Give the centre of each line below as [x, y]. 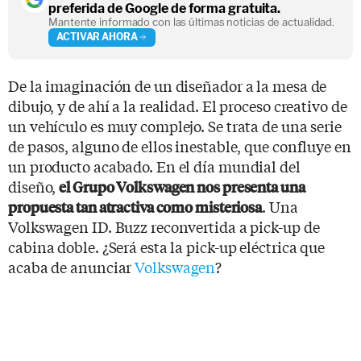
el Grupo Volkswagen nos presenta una [182, 186]
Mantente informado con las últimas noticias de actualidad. [192, 21]
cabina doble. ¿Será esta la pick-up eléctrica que [167, 246]
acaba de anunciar [72, 266]
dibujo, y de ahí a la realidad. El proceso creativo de [178, 105]
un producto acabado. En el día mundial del [154, 166]
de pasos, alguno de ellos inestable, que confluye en [180, 145]
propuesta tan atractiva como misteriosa [135, 206]
